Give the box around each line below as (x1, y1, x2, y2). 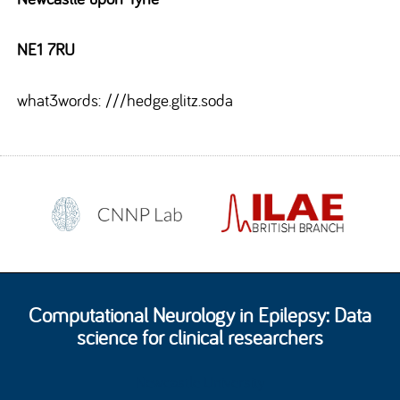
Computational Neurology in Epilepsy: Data (29, 302, 371, 329)
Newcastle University (135, 371, 265, 393)
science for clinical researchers (77, 324, 323, 351)
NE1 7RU (17, 37, 76, 60)
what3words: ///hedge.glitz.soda (17, 88, 234, 111)
